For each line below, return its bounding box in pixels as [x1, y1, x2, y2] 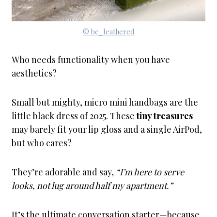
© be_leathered [83, 27, 134, 36]
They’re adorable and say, [12, 166, 116, 178]
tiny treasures [137, 110, 193, 122]
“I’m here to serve [116, 166, 184, 178]
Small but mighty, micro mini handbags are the [12, 96, 198, 108]
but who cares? [12, 137, 72, 149]
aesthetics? [12, 67, 57, 79]
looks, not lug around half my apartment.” [12, 180, 172, 191]
